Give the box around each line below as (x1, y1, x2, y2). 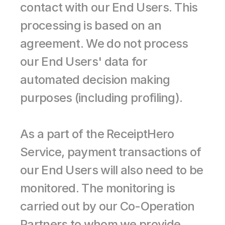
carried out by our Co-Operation (20, 199, 195, 213)
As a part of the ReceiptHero (20, 127, 174, 141)
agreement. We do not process (20, 36, 188, 51)
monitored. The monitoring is (20, 181, 175, 195)
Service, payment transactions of (20, 145, 201, 159)
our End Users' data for (20, 54, 147, 69)
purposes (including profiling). (20, 90, 183, 105)
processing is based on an (20, 18, 162, 33)
